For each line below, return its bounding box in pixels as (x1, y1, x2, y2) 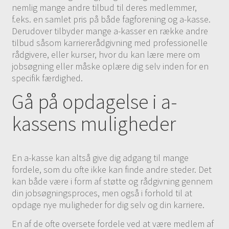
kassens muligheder (12, 111, 176, 136)
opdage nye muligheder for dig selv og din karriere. (12, 199, 205, 211)
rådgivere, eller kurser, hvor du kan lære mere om (12, 49, 200, 60)
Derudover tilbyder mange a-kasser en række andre (12, 25, 209, 37)
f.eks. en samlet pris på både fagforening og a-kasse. (12, 13, 211, 25)
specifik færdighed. (12, 72, 83, 84)
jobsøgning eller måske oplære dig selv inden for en (12, 60, 209, 72)
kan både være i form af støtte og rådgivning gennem (12, 175, 213, 187)
